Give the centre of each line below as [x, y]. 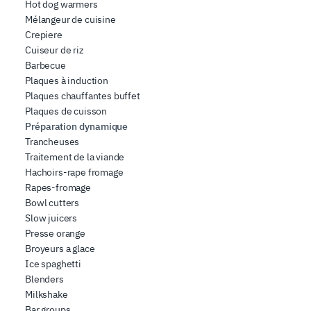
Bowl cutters [52, 203]
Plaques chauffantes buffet [83, 96]
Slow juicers [51, 218]
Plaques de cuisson [66, 111]
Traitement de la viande [75, 157]
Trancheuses [52, 142]
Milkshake [47, 295]
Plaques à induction [67, 81]
